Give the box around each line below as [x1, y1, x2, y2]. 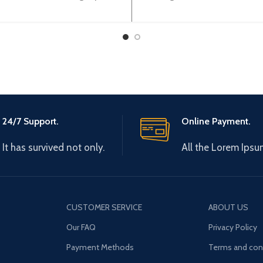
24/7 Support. [2, 115, 59, 127]
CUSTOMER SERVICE [66, 201, 142, 213]
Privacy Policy [208, 221, 258, 232]
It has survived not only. [2, 141, 104, 153]
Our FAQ [66, 221, 96, 232]
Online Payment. [181, 115, 251, 127]
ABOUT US [208, 201, 249, 213]
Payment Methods [66, 241, 134, 252]
